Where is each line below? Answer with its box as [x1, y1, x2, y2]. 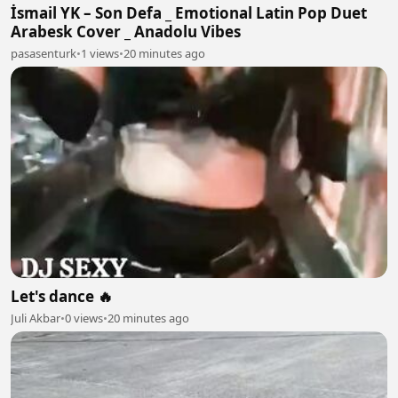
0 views [65, 310, 103, 327]
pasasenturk [11, 44, 76, 61]
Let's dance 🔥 [11, 286, 113, 307]
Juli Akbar [11, 310, 60, 327]
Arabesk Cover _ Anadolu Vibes [11, 20, 241, 42]
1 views [81, 44, 119, 61]
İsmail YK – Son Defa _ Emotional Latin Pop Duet [11, 2, 367, 23]
